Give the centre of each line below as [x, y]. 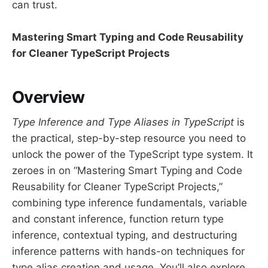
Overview [48, 97]
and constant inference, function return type [118, 219]
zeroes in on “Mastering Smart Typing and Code [127, 171]
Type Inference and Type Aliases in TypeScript [123, 122]
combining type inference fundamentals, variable [130, 203]
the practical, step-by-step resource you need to [129, 138]
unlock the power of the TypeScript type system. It [133, 155]
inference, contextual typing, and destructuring [124, 235]
